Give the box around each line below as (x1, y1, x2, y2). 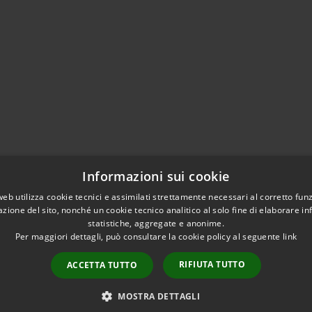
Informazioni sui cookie (82, 168, 230, 185)
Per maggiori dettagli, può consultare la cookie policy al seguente (15, 231, 283, 242)
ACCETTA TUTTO (66, 259, 137, 271)
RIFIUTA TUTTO (179, 258, 246, 270)
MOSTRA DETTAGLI (118, 290, 201, 302)
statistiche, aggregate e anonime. (88, 217, 224, 229)
